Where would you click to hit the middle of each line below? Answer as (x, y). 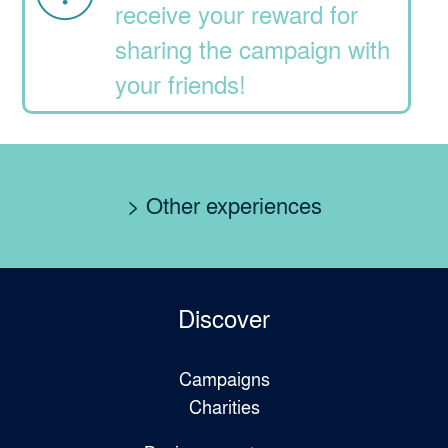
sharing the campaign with (253, 48)
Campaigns (224, 378)
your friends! (181, 83)
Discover (224, 317)
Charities (224, 406)
